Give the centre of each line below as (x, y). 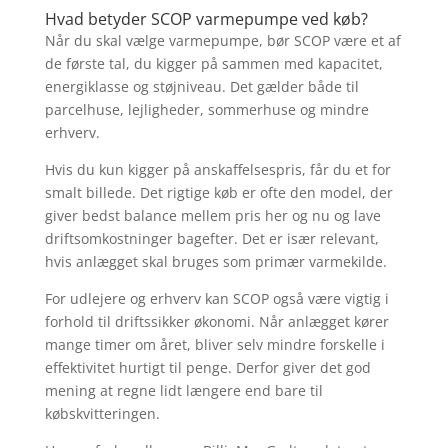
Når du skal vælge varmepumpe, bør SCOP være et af (222, 40)
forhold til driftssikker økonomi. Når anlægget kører (216, 321)
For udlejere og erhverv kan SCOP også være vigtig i (216, 298)
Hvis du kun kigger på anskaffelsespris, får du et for (217, 169)
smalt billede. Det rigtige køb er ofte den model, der (218, 192)
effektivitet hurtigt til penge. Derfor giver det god (207, 367)
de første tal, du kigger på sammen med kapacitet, (213, 63)
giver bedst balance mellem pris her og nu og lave (212, 215)
